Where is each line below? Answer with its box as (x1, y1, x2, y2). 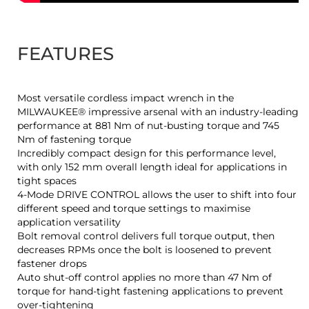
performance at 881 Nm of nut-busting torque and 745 (17, 119, 279, 132)
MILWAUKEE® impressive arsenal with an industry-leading (17, 106, 299, 119)
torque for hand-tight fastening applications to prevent (17, 285, 283, 298)
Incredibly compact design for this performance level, (17, 147, 276, 160)
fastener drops (17, 257, 87, 270)
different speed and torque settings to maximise (17, 202, 250, 215)
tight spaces (17, 175, 77, 188)
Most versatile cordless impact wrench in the (17, 92, 234, 105)
